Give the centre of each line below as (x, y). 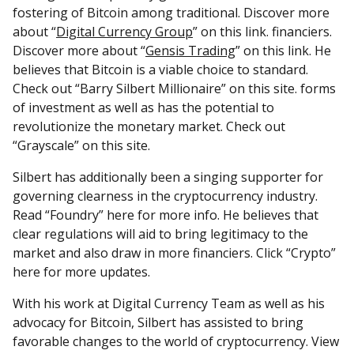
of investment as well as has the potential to (143, 107)
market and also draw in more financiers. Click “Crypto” (174, 253)
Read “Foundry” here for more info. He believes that (166, 215)
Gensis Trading (190, 51)
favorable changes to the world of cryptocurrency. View (176, 341)
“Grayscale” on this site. (81, 145)
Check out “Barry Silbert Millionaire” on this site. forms (174, 88)
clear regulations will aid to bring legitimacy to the (160, 234)
